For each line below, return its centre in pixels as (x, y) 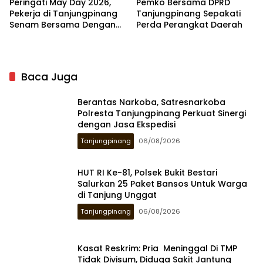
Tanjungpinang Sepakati (188, 14)
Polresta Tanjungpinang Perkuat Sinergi (162, 113)
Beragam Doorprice (52, 36)
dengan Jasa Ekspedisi (127, 124)
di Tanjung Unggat (117, 195)
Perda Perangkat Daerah (189, 25)
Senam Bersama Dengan (63, 25)
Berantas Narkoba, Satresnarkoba (151, 102)
